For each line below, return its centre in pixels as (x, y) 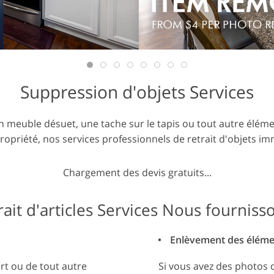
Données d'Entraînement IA (104, 21)
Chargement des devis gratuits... (137, 172)
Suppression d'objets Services (137, 91)
